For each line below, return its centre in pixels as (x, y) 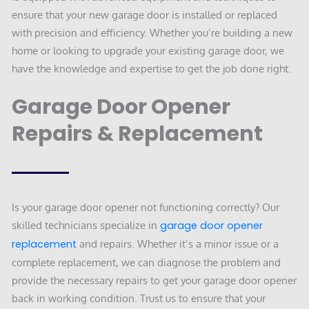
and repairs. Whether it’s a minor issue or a (178, 243)
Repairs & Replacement (137, 133)
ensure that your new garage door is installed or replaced (144, 15)
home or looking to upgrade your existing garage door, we (148, 51)
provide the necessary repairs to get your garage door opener (154, 280)
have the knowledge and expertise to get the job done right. (151, 69)
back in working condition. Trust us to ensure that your (139, 298)
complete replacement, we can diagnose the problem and (146, 262)
